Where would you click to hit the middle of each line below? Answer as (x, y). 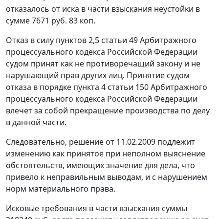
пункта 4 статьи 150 (111, 87)
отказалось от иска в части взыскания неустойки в (103, 9)
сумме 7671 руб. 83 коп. (51, 21)
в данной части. (36, 122)
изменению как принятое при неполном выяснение (106, 154)
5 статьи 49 (116, 40)
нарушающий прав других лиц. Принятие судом (98, 76)
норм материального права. (61, 189)
